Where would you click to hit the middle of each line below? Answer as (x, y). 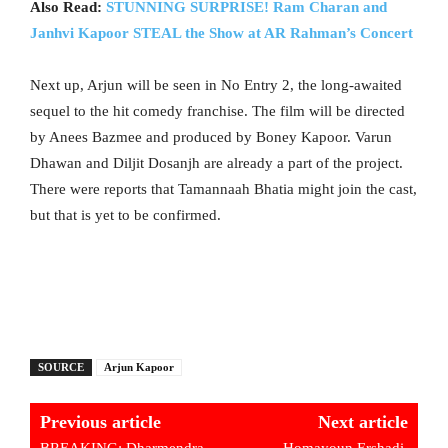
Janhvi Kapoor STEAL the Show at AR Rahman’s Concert (221, 32)
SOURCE (61, 366)
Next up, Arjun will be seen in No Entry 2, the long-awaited (216, 84)
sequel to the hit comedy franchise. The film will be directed (217, 110)
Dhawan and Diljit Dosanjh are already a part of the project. (216, 162)
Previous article (100, 421)
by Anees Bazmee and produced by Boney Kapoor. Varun (211, 136)
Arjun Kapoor (139, 366)
